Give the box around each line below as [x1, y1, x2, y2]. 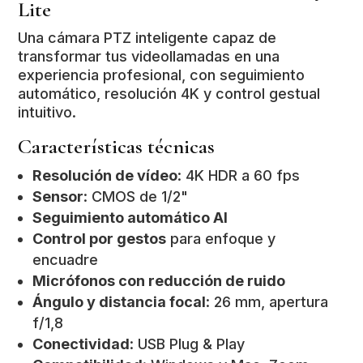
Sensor [32, 187, 84, 205]
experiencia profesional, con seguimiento [18, 66, 305, 83]
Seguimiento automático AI [32, 208, 228, 226]
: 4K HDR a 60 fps [177, 166, 301, 184]
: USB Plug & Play [130, 335, 246, 352]
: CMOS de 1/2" [83, 187, 189, 205]
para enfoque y [166, 229, 276, 247]
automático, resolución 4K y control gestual [18, 84, 321, 102]
